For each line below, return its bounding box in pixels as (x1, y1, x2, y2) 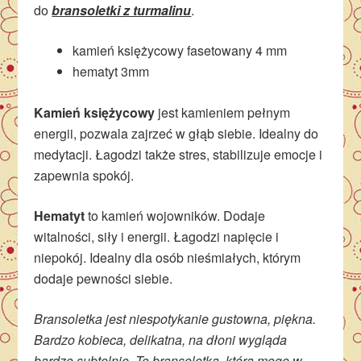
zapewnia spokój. (34, 166, 135, 185)
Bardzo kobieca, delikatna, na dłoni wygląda (34, 330, 288, 350)
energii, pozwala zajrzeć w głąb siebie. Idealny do (34, 124, 319, 143)
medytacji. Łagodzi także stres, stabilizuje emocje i (34, 145, 323, 164)
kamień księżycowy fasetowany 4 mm (73, 41, 288, 60)
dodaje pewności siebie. (34, 269, 173, 288)
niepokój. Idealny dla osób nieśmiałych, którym (34, 248, 301, 268)
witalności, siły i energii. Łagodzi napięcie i (34, 227, 280, 247)
